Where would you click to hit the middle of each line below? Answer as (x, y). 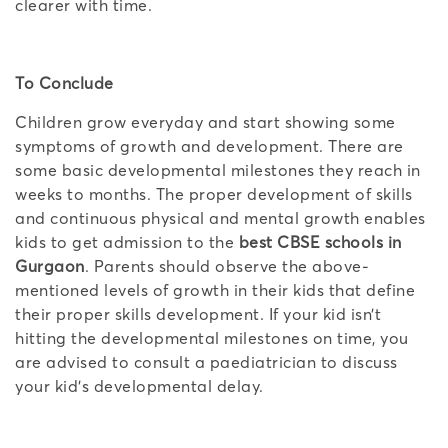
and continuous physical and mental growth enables (220, 217)
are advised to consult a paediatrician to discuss (206, 361)
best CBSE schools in (320, 241)
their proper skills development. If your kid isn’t (198, 313)
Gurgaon (50, 265)
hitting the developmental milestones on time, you (212, 337)
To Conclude (64, 82)
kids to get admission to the (127, 241)
